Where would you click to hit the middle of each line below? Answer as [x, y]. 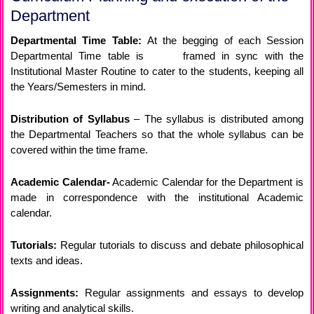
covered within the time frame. [79, 150]
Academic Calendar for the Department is [207, 182]
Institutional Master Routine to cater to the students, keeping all [157, 71]
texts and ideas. [47, 261]
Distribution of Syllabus [70, 119]
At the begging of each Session [225, 41]
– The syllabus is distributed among [216, 119]
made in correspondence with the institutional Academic [157, 198]
